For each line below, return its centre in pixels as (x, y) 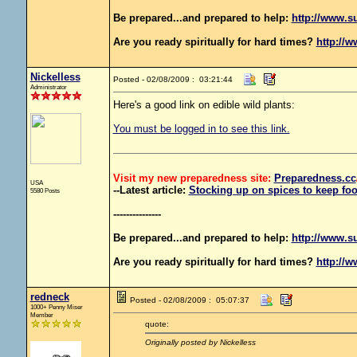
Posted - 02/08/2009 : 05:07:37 (189, 300)
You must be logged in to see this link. (201, 129)
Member (41, 315)
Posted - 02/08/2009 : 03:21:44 (173, 79)
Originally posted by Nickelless (200, 342)
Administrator (48, 87)
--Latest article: (151, 190)
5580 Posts (45, 190)
